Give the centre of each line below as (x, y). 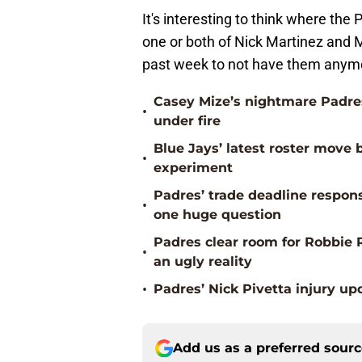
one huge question (217, 215)
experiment (193, 168)
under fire (187, 121)
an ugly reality (203, 262)
